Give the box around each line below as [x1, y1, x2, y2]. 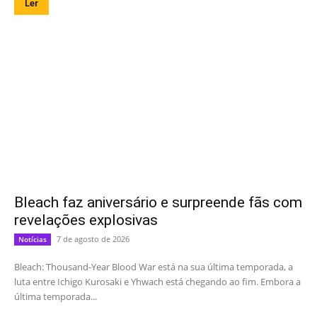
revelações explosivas [14, 212, 158, 229]
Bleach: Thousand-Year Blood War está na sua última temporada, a [14, 260, 293, 274]
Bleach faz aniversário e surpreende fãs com [14, 194, 302, 212]
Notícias [18, 234, 47, 245]
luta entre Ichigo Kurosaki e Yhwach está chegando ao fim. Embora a [14, 275, 301, 289]
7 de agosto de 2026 [57, 234, 129, 245]
